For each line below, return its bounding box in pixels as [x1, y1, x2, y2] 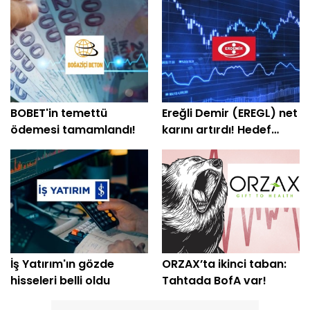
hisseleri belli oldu [10, 272, 110, 289]
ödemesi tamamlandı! [10, 122, 136, 138]
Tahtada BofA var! [162, 272, 266, 289]
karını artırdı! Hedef [162, 122, 271, 138]
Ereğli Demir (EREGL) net [162, 105, 298, 122]
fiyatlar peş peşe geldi [162, 138, 289, 155]
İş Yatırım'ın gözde [10, 255, 114, 272]
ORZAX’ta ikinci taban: [162, 255, 286, 272]
